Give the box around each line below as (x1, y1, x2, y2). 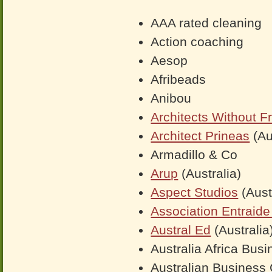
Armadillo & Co (151, 148, 238, 161)
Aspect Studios (151, 185, 239, 199)
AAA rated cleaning (151, 16, 262, 30)
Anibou (151, 91, 192, 105)
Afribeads (151, 72, 206, 86)
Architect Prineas (151, 129, 250, 143)
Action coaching (151, 35, 244, 49)
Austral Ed (151, 223, 211, 237)
